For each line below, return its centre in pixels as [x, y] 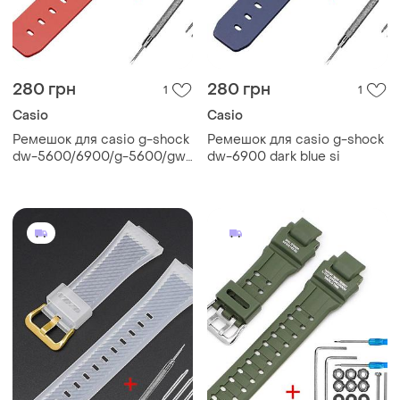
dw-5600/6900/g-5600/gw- [102, 156]
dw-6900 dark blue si [274, 156]
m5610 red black [64, 173]
